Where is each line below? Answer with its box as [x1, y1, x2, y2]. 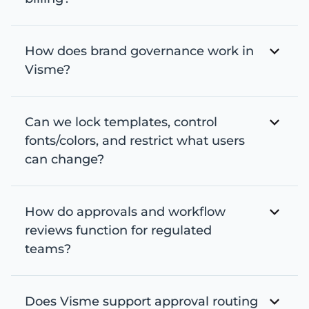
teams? [25, 241, 71, 257]
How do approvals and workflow [25, 204, 226, 219]
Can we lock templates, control [25, 114, 217, 130]
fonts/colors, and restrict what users [25, 133, 245, 148]
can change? [25, 152, 104, 167]
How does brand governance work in [25, 43, 254, 59]
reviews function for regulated [25, 223, 212, 238]
